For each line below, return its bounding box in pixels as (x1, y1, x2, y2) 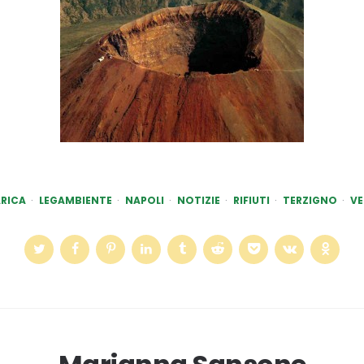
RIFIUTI (233, 193, 270, 207)
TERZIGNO (283, 193, 337, 207)
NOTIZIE (177, 193, 220, 207)
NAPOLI (125, 193, 164, 207)
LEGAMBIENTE (39, 193, 112, 207)
